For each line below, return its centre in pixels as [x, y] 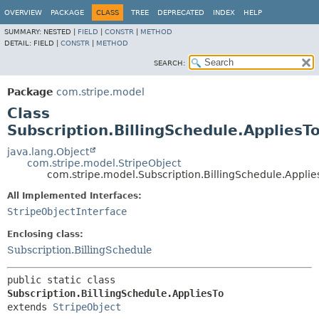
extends [30, 307]
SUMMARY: [24, 32]
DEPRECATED [181, 12]
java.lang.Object [48, 152]
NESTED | [61, 32]
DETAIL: [19, 43]
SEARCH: [169, 63]
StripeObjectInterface [67, 211]
